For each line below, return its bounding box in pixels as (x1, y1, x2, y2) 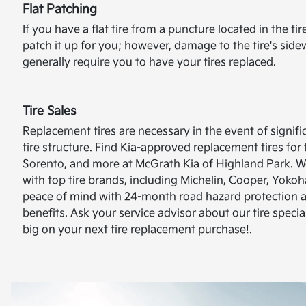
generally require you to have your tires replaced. (23, 56, 276, 69)
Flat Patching (23, 2, 97, 16)
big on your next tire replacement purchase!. (23, 223, 252, 236)
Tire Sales (23, 104, 76, 118)
